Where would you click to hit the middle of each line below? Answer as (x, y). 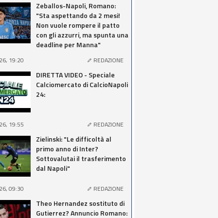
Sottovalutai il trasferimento (81, 158)
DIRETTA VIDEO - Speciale (75, 75)
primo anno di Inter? (67, 149)
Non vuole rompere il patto (78, 25)
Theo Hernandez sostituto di (80, 203)
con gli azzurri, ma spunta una (82, 35)
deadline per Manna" (68, 45)
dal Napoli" (53, 168)
